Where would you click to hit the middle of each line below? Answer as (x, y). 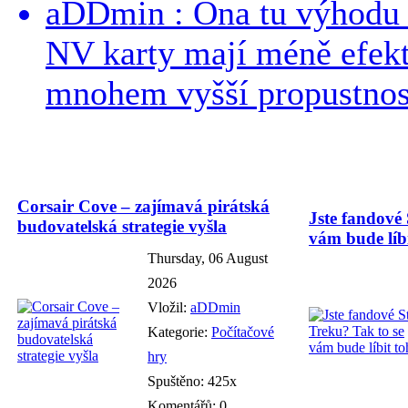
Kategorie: (179, 331)
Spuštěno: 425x (192, 381)
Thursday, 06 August (208, 258)
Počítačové (243, 331)
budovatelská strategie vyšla (122, 226)
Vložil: (169, 307)
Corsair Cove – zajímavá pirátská (143, 206)
